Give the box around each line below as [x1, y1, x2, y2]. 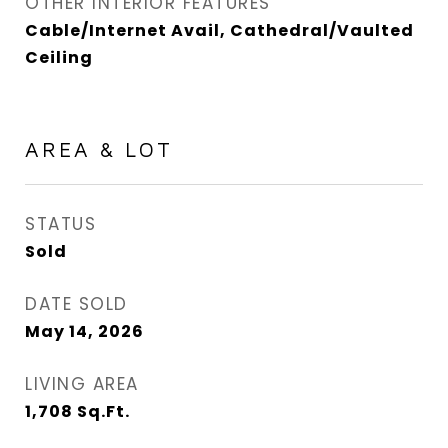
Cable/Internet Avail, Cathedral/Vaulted [25, 19, 414, 42]
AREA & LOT [25, 137, 173, 161]
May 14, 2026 [25, 320, 144, 343]
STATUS [25, 212, 96, 236]
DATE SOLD [25, 292, 128, 316]
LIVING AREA [25, 372, 139, 396]
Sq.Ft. [77, 400, 130, 423]
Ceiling [25, 46, 93, 69]
